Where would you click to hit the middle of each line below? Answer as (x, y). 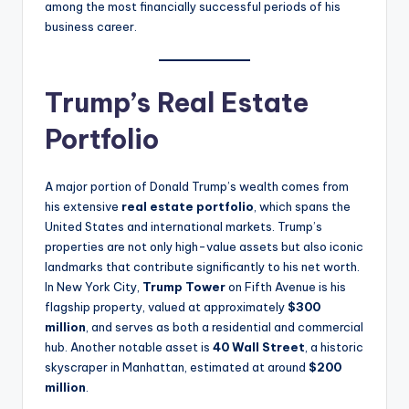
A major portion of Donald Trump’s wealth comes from (197, 186)
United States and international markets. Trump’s (184, 226)
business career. (91, 26)
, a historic (334, 346)
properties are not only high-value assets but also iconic (204, 246)
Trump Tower (184, 286)
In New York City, (94, 286)
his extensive (83, 206)
